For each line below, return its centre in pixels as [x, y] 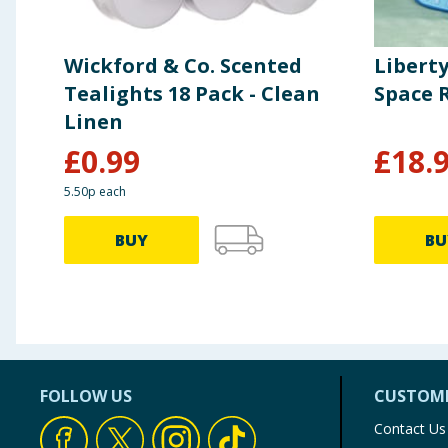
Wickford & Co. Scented [183, 65]
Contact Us [410, 428]
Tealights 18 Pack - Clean [192, 93]
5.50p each [95, 191]
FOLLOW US [86, 396]
